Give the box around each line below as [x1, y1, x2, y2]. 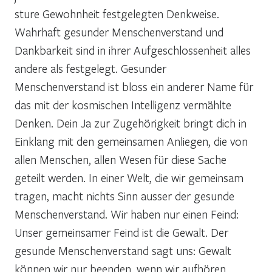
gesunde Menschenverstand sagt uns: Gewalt [15, 242, 231, 258]
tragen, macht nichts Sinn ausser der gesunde [15, 188, 234, 203]
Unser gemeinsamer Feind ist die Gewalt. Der [15, 224, 228, 240]
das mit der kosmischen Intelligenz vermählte [15, 97, 231, 112]
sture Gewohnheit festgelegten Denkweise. [15, 5, 219, 21]
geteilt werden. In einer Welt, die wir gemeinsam [15, 169, 243, 185]
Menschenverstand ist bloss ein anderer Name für [15, 78, 253, 94]
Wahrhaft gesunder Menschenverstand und [15, 24, 223, 39]
